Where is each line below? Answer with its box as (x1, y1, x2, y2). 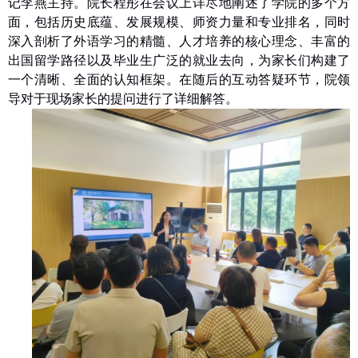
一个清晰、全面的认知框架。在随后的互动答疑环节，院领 (8, 73, 350, 87)
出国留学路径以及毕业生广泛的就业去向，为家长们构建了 (8, 54, 350, 68)
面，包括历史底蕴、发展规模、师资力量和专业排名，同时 (8, 15, 350, 30)
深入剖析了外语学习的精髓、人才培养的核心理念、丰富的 (8, 34, 350, 49)
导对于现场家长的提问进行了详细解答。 (8, 92, 238, 106)
